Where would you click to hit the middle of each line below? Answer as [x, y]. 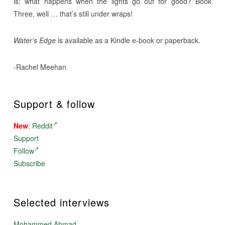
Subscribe [29, 163]
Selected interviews [61, 202]
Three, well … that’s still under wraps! [73, 13]
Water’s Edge [34, 40]
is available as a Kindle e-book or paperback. [128, 40]
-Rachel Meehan [40, 67]
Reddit [42, 125]
